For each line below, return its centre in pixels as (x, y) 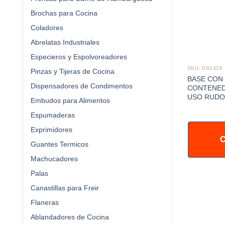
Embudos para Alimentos (70, 100)
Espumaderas (53, 115)
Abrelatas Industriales (65, 42)
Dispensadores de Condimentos (82, 86)
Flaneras (45, 202)
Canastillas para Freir (65, 188)
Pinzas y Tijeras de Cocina (73, 71)
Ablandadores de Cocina (70, 217)
